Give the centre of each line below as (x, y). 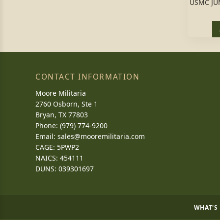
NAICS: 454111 (59, 158)
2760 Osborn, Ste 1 (67, 104)
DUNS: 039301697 (65, 169)
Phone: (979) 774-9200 (71, 125)
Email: (46, 136)
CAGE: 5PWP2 (57, 147)
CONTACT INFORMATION (88, 77)
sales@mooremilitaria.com (101, 136)
